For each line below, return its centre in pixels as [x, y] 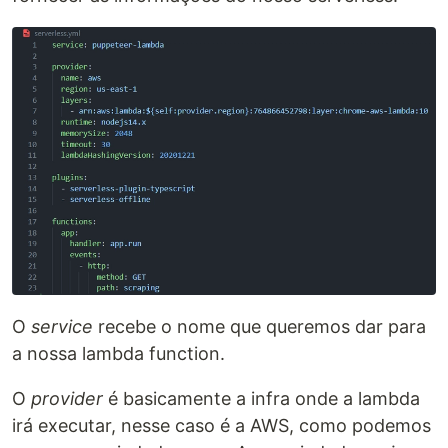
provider [67, 399]
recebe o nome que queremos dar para [259, 327]
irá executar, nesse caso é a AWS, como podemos [221, 426]
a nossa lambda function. [118, 354]
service [62, 327]
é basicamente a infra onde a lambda [261, 399]
